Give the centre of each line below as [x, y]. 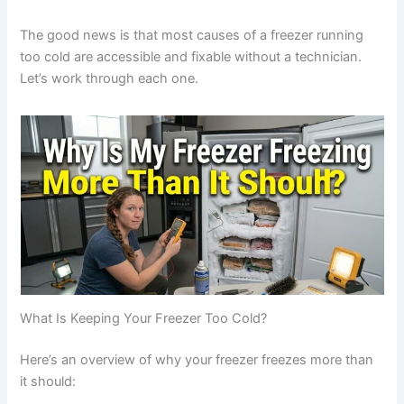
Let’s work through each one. [110, 78]
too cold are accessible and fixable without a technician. [191, 56]
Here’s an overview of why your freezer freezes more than [197, 360]
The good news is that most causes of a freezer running [192, 35]
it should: [48, 382]
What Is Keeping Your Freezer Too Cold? [144, 319]
